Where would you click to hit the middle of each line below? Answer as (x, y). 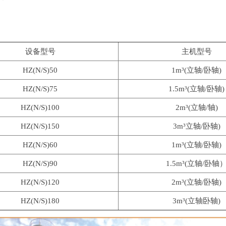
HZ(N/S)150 (40, 126)
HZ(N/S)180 (40, 201)
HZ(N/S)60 (40, 145)
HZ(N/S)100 (40, 107)
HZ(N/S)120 (40, 182)
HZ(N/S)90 (40, 163)
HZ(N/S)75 (40, 89)
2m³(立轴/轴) (196, 107)
